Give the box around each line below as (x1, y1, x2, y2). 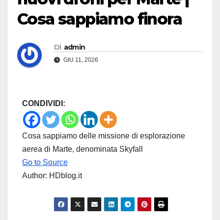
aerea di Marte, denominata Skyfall (22, 145, 143, 154)
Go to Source (22, 158, 68, 167)
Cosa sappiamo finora (17, 9, 182, 29)
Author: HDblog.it (22, 171, 82, 180)
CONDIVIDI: (22, 99, 65, 108)
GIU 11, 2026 (62, 56, 98, 64)
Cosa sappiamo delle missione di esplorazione (22, 132, 185, 140)
